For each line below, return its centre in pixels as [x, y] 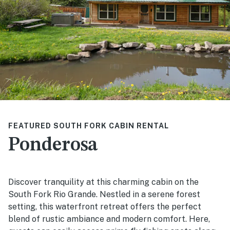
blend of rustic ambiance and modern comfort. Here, [109, 219]
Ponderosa [53, 145]
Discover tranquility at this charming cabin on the [103, 182]
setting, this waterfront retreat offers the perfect [105, 206]
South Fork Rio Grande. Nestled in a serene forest [104, 194]
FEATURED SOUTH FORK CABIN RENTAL [89, 126]
